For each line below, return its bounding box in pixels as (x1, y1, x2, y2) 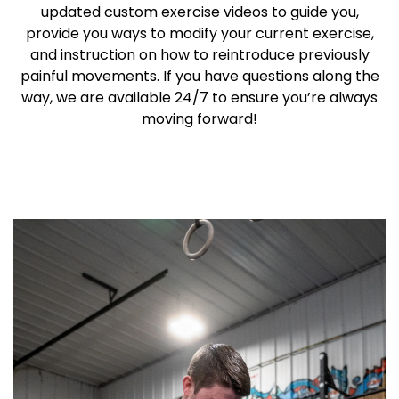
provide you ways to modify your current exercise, (25, 23, 374, 44)
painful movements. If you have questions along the (20, 66, 379, 86)
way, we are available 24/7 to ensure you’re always (21, 87, 378, 108)
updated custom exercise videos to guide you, (40, 2, 359, 22)
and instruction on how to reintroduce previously (29, 45, 370, 65)
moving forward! (142, 109, 257, 129)
